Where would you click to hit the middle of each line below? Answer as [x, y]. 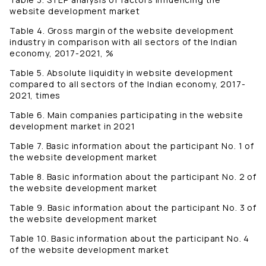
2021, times [35, 96]
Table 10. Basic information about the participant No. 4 [130, 239]
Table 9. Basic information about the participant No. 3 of [133, 208]
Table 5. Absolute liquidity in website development [121, 73]
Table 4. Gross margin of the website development [122, 31]
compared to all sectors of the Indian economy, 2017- [128, 84]
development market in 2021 [72, 126]
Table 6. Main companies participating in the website [126, 115]
